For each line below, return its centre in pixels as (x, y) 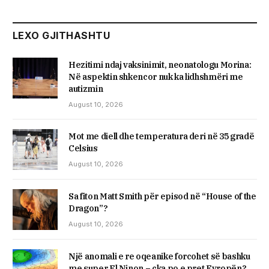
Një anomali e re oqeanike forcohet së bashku (159, 256)
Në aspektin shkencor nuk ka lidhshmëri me (156, 77)
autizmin (86, 89)
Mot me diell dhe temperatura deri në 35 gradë (162, 136)
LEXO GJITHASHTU (62, 35)
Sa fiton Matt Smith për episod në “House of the (162, 196)
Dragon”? (88, 208)
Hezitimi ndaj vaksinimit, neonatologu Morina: (160, 65)
